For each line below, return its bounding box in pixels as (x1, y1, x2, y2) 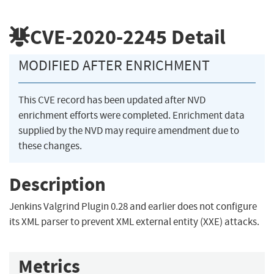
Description (9, 171, 106, 197)
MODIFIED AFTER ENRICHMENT (18, 56, 210, 75)
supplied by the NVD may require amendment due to (18, 124, 239, 138)
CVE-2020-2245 (30, 23, 167, 51)
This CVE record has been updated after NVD (18, 94, 206, 107)
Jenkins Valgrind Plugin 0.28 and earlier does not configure (9, 200, 257, 213)
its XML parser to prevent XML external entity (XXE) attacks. (9, 215, 259, 229)
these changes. (18, 139, 82, 153)
